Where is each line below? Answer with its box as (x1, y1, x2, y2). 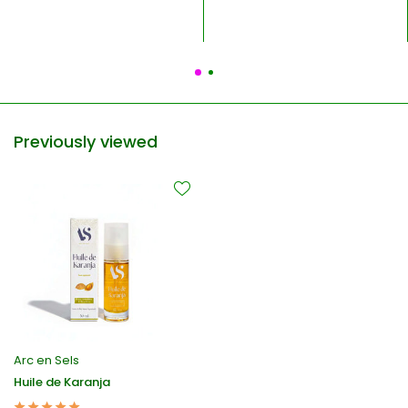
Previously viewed (14, 129, 158, 153)
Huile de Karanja (14, 373, 110, 392)
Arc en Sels (14, 352, 79, 370)
